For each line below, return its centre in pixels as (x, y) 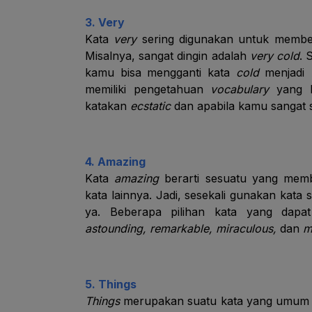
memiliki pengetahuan (148, 89)
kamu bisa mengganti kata (161, 72)
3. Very (105, 22)
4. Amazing (115, 162)
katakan (108, 106)
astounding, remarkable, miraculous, (182, 228)
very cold (275, 56)
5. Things (111, 284)
